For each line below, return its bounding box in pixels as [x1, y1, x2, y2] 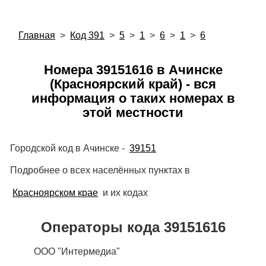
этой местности [83, 105, 183, 121]
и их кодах [100, 187, 148, 198]
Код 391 [70, 30, 105, 41]
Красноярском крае [12, 187, 99, 198]
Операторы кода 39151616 [40, 218, 226, 235]
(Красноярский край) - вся [50, 77, 216, 92]
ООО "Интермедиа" [33, 246, 120, 256]
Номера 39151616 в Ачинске [43, 62, 223, 78]
